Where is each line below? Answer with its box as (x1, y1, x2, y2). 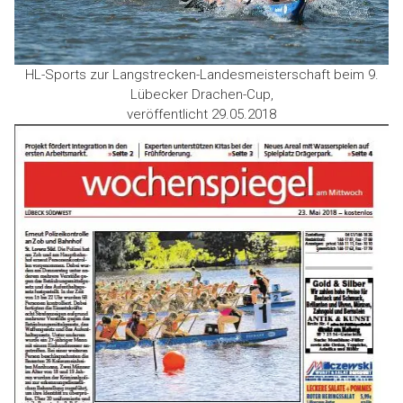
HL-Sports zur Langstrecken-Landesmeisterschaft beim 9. (24, 67, 379, 84)
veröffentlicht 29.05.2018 (127, 106, 276, 123)
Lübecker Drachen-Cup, (130, 86, 273, 103)
